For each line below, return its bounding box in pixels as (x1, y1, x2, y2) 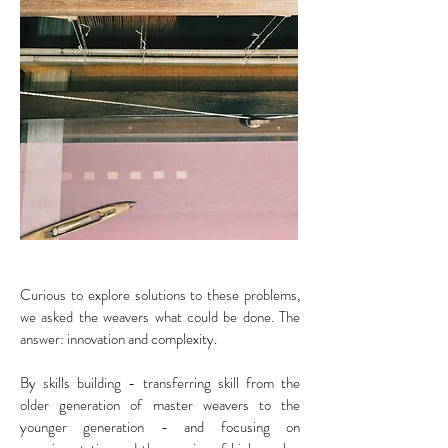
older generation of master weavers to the (20, 393, 300, 416)
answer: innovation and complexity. (20, 327, 217, 350)
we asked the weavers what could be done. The (20, 305, 300, 328)
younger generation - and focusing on (20, 415, 300, 438)
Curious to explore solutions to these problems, (20, 283, 300, 306)
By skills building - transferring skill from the (20, 371, 300, 394)
